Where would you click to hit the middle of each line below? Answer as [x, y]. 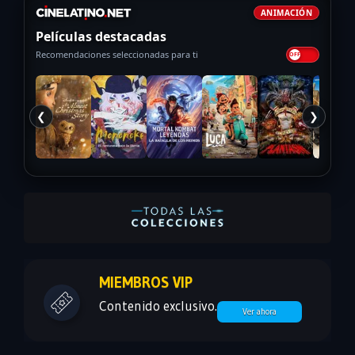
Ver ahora [260, 311]
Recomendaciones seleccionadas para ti [117, 55]
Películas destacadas [101, 36]
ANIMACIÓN [286, 12]
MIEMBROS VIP [146, 282]
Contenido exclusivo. [158, 305]
